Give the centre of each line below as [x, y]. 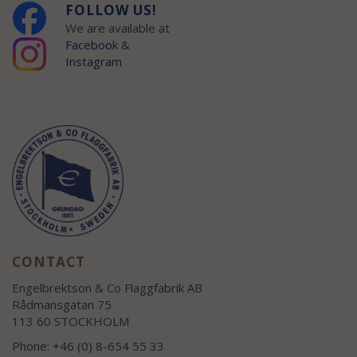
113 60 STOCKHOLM [71, 321]
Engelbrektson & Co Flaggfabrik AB [107, 287]
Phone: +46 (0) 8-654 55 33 [88, 345]
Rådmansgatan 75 [62, 304]
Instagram [95, 61]
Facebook [91, 44]
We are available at [117, 27]
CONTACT [49, 261]
